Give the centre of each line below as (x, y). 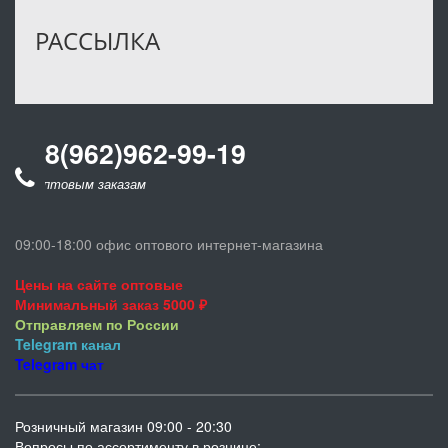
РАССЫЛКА (97, 40)
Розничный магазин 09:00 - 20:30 (123, 425)
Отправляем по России (97, 323)
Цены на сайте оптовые (99, 283)
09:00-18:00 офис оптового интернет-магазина (171, 243)
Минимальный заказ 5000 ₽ (113, 303)
